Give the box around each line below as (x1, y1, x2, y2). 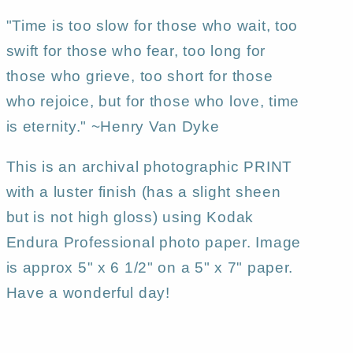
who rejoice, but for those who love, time (6, 92, 300, 110)
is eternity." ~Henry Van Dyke (6, 117, 220, 135)
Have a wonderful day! (6, 284, 170, 301)
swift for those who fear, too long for (6, 42, 266, 59)
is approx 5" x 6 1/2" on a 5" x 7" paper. (6, 258, 294, 276)
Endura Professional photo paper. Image (6, 233, 301, 251)
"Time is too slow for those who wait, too (6, 17, 299, 34)
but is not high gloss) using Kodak (6, 208, 255, 225)
